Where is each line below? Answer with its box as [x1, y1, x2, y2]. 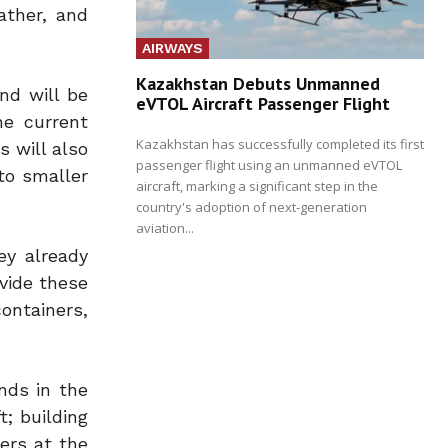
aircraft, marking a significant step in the [136, 176, 378, 195]
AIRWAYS [142, 39, 203, 56]
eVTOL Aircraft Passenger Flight [136, 91, 390, 115]
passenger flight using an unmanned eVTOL [136, 155, 402, 174]
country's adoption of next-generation [136, 197, 367, 216]
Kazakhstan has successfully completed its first [136, 134, 424, 153]
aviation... [136, 218, 194, 237]
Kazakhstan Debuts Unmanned [136, 71, 380, 95]
